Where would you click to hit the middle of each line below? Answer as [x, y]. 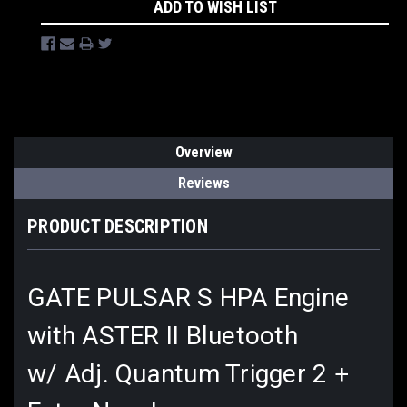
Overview [203, 152]
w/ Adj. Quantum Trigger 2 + [188, 373]
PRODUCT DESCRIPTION [118, 226]
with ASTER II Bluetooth [163, 335]
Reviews [203, 183]
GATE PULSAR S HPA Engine [188, 297]
